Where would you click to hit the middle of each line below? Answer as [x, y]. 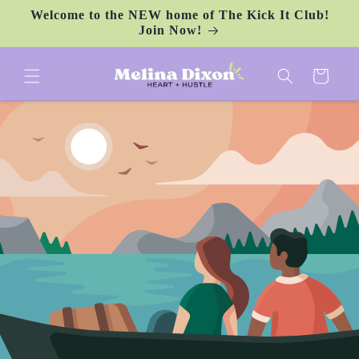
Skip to [45, 10]
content [46, 24]
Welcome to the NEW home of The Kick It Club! [179, 15]
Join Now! [170, 30]
